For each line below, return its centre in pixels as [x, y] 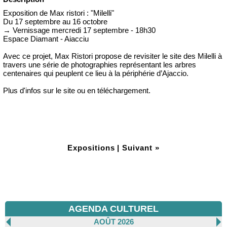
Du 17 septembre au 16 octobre [55, 22]
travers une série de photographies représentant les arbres [100, 65]
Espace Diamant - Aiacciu [46, 39]
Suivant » [141, 148]
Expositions [91, 148]
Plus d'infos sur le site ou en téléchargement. [77, 91]
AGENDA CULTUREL [113, 209]
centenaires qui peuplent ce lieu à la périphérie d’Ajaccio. [96, 73]
